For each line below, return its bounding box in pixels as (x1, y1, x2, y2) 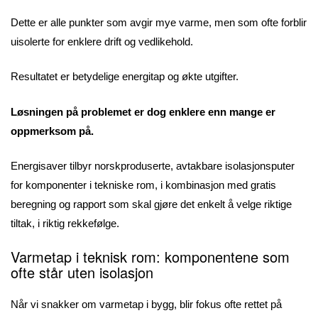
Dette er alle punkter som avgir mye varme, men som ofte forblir (11, 16, 307, 28)
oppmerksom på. (11, 124, 94, 137)
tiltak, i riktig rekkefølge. (11, 217, 119, 230)
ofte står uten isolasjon (11, 261, 153, 283)
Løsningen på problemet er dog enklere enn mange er (11, 105, 275, 118)
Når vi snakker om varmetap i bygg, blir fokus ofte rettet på (11, 297, 282, 310)
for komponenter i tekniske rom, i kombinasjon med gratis (11, 179, 276, 192)
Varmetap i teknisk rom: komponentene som (11, 246, 290, 267)
